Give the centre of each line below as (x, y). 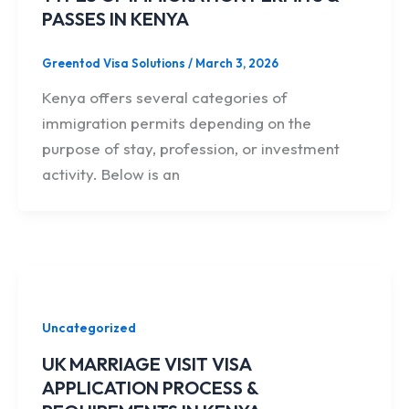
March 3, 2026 (236, 63)
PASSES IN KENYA (115, 18)
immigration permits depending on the (176, 123)
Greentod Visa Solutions (115, 63)
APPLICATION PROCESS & (150, 388)
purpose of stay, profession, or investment (190, 149)
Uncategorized (89, 328)
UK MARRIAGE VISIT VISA (146, 364)
